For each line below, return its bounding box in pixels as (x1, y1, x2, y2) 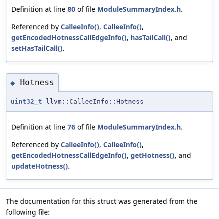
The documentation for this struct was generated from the (6, 196, 197, 206)
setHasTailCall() (11, 43, 63, 53)
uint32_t (11, 97, 42, 105)
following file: (6, 207, 50, 217)
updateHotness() (11, 161, 68, 171)
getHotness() (131, 150, 175, 160)
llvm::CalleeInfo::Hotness (42, 97, 144, 105)
